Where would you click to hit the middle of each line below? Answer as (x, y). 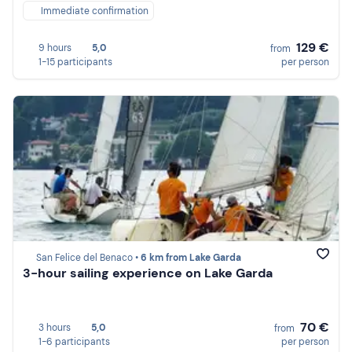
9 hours (55, 48)
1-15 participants (75, 62)
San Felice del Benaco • (88, 258)
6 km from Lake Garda (191, 258)
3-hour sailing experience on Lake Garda (148, 273)
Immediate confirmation (95, 11)
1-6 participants (74, 341)
